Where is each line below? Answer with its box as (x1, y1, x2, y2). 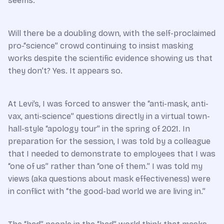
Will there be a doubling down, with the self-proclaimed (8, 28, 215, 38)
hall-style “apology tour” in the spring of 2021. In (8, 123, 190, 133)
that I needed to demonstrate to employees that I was (8, 148, 215, 158)
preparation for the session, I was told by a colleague (8, 136, 210, 146)
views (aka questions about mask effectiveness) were (8, 173, 210, 183)
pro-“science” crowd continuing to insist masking (8, 40, 193, 50)
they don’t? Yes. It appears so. (8, 65, 122, 75)
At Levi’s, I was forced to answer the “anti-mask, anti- (8, 98, 208, 108)
